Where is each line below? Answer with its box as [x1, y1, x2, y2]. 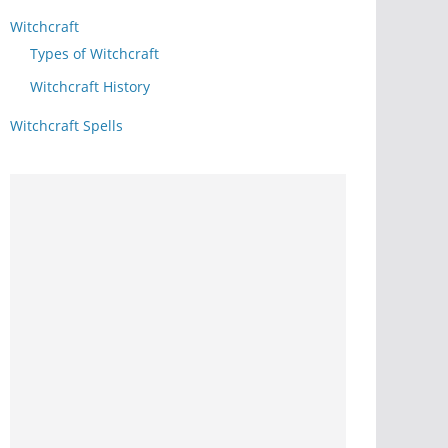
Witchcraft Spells [10, 115, 123, 135]
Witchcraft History [30, 76, 150, 96]
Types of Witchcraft [30, 43, 159, 63]
